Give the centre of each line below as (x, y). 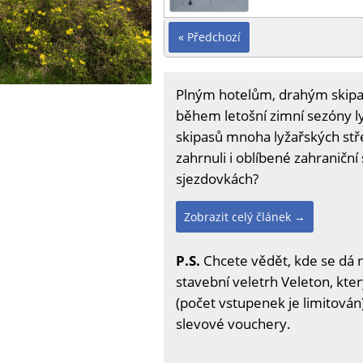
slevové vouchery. (233, 323)
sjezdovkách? (217, 178)
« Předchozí (209, 36)
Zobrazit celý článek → (245, 216)
